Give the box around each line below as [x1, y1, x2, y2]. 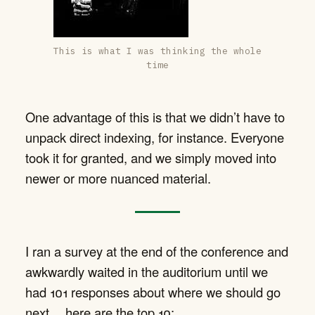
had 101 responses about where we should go [25, 282, 281, 301]
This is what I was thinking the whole [53, 44, 262, 57]
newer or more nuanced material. [25, 169, 211, 188]
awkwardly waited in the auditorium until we [25, 262, 268, 281]
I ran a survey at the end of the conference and [25, 241, 288, 260]
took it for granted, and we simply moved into [25, 148, 276, 167]
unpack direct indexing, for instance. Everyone [25, 128, 284, 147]
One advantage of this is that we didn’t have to [25, 108, 285, 127]
